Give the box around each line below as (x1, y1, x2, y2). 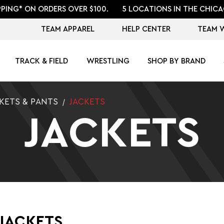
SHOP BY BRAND (147, 57, 205, 65)
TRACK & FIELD (15, 57, 68, 65)
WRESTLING (86, 57, 129, 65)
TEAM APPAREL (41, 25, 95, 33)
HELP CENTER (121, 25, 170, 33)
